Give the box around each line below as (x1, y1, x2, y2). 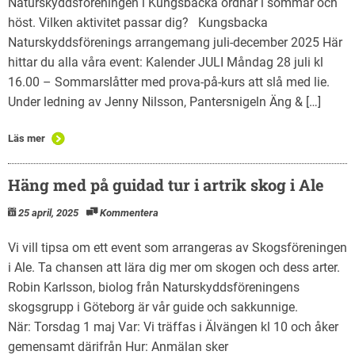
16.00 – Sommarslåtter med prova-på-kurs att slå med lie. (8, 74, 330, 90)
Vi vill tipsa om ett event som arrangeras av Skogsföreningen (8, 239, 347, 255)
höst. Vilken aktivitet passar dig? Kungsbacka (8, 14, 268, 30)
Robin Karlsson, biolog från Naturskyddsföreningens (8, 279, 300, 295)
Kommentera (100, 206, 158, 219)
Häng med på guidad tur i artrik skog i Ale (8, 174, 324, 195)
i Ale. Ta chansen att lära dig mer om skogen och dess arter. (8, 259, 340, 275)
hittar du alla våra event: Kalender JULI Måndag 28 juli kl (8, 54, 323, 70)
